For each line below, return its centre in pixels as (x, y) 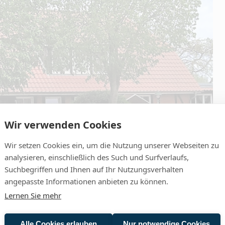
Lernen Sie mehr (33, 195)
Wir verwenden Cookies (63, 125)
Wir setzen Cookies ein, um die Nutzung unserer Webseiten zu (112, 145)
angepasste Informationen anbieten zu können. (86, 181)
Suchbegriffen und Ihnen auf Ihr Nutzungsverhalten (94, 169)
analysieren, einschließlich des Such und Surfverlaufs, (97, 157)
